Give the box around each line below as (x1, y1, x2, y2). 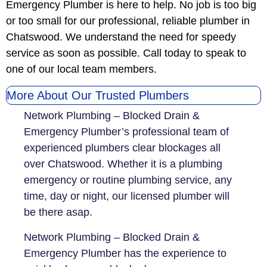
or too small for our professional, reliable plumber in (6, 15, 250, 27)
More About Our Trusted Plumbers (7, 89, 189, 103)
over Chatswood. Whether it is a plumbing (24, 158, 222, 170)
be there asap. (24, 206, 92, 219)
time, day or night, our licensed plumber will (24, 190, 229, 203)
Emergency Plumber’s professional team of (24, 126, 229, 138)
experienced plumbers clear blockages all (24, 142, 221, 154)
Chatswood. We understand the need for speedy (6, 31, 236, 44)
